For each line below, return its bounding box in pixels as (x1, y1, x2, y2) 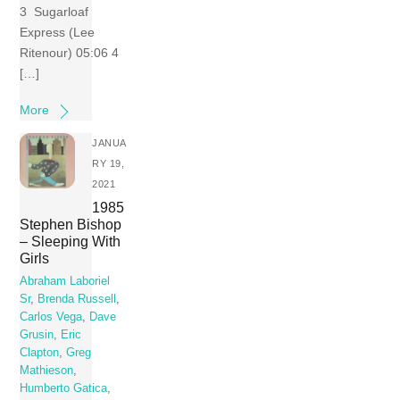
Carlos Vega (20, 311, 83, 324)
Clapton (20, 346, 60, 360)
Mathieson (20, 364, 74, 378)
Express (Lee (20, 25, 96, 40)
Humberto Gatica (20, 382, 108, 396)
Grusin (20, 329, 54, 342)
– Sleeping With (20, 232, 121, 249)
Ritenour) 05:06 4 (20, 46, 123, 61)
